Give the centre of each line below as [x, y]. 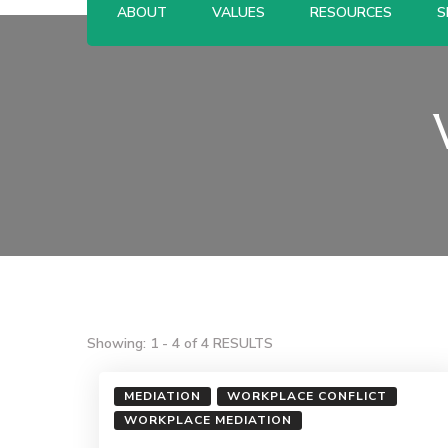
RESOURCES [351, 12]
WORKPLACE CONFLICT [306, 395]
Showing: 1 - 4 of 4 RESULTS [180, 343]
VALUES [238, 12]
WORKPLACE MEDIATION [207, 419]
